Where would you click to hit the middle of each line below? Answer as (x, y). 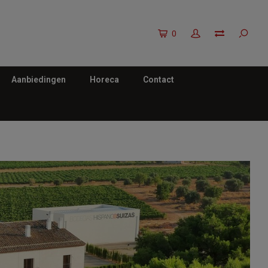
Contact (159, 80)
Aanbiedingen (39, 80)
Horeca (104, 80)
